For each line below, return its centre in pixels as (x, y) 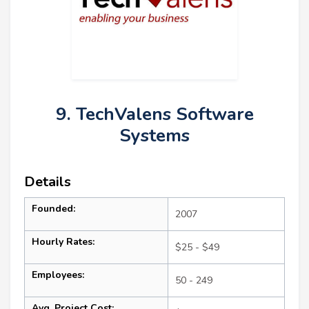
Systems (154, 136)
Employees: (58, 275)
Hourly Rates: (63, 242)
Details (48, 182)
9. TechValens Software (154, 114)
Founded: (53, 209)
